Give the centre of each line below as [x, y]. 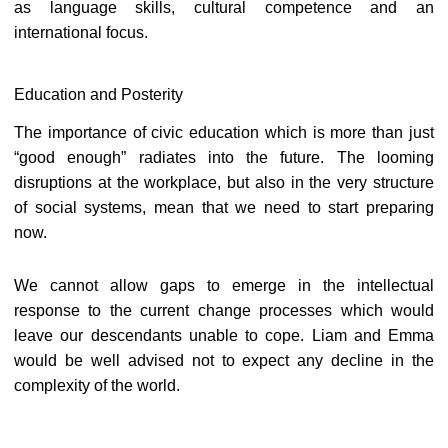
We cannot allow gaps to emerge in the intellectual [224, 286]
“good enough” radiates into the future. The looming [224, 158]
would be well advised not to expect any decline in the [224, 361]
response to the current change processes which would [224, 311]
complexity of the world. [97, 386]
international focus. [81, 32]
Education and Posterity [98, 95]
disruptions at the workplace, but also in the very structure [224, 183]
